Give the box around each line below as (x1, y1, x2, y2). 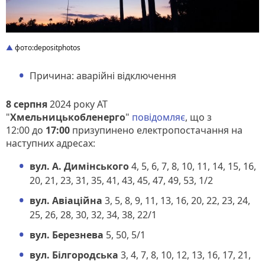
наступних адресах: (6, 136, 95, 150)
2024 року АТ (47, 97, 108, 111)
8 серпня (6, 97, 47, 111)
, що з (185, 110, 212, 124)
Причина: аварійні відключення (30, 69, 176, 82)
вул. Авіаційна (30, 193, 102, 207)
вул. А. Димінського (30, 159, 129, 173)
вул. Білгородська (30, 248, 118, 261)
